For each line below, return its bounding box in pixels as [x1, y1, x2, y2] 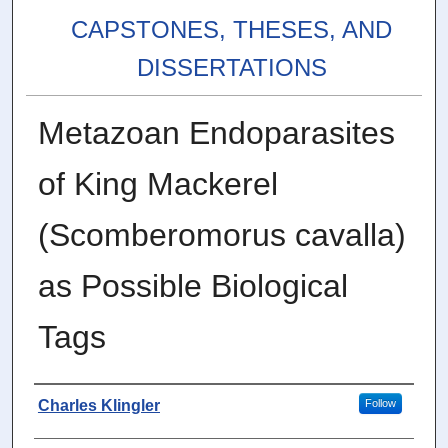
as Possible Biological [37, 268, 348, 305]
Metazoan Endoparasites [37, 115, 395, 152]
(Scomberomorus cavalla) [37, 217, 406, 254]
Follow [364, 397, 396, 410]
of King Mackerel [37, 166, 278, 203]
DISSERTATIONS [136, 54, 327, 82]
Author [33, 390, 104, 418]
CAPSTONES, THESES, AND [71, 16, 393, 44]
